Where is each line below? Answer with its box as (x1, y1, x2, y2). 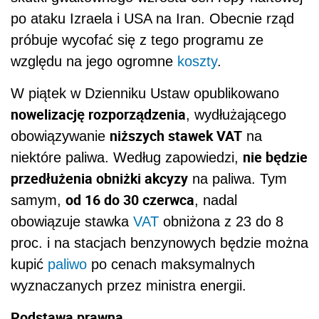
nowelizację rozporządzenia (11, 104, 186, 124)
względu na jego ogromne (11, 53, 177, 69)
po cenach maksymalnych (87, 256, 255, 272)
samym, (11, 192, 66, 208)
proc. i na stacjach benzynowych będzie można (11, 234, 308, 251)
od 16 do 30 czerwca (66, 189, 194, 209)
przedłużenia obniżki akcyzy (11, 168, 188, 188)
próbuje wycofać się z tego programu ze (11, 31, 263, 48)
